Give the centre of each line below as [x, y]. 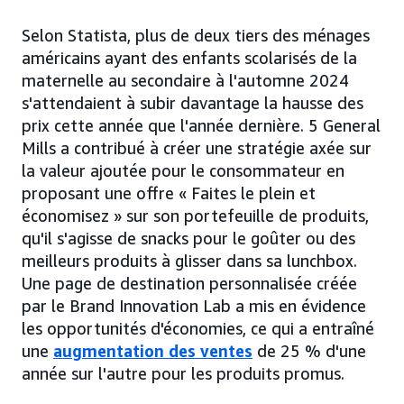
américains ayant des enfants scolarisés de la [189, 58]
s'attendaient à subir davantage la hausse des [193, 103]
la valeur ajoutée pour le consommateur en [183, 171]
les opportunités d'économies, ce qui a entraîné [198, 329]
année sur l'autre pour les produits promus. [183, 374]
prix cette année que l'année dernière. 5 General [201, 126]
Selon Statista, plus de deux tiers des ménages [196, 36]
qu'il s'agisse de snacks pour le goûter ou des [188, 239]
